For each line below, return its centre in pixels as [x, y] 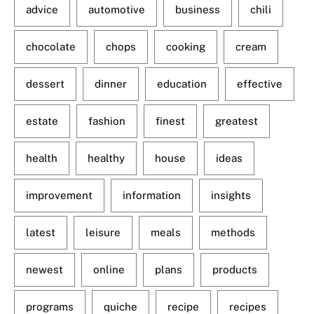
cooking [186, 47]
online [109, 270]
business [198, 10]
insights [231, 196]
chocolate [51, 47]
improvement [59, 196]
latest [41, 233]
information [152, 196]
